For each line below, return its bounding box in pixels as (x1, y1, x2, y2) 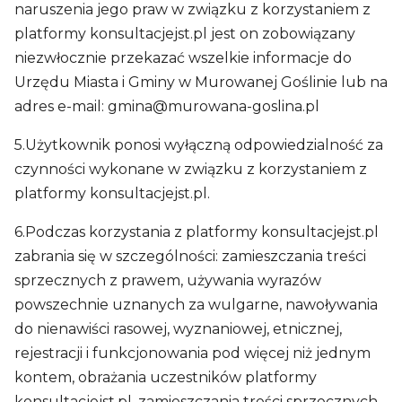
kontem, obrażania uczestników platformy (14, 369, 317, 386)
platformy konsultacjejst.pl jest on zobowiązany (14, 25, 355, 42)
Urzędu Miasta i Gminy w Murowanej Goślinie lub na (14, 74, 388, 91)
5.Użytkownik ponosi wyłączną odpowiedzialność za (14, 136, 383, 153)
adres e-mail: (14, 98, 108, 115)
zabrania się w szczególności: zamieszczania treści (14, 248, 366, 265)
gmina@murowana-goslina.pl (108, 98, 319, 115)
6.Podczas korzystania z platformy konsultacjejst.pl (14, 223, 379, 240)
